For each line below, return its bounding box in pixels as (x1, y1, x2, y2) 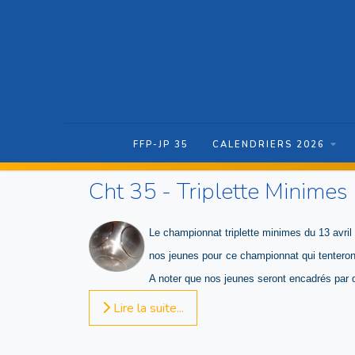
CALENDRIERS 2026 (212, 139, 325, 151)
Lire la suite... (110, 299, 184, 317)
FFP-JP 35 (132, 138, 189, 151)
